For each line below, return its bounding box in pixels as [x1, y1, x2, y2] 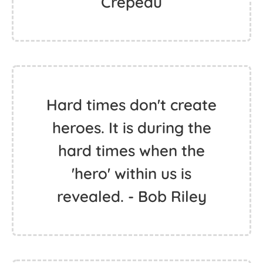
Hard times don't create [46, 95, 217, 114]
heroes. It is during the [52, 118, 211, 137]
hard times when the [58, 141, 205, 160]
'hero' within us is [72, 164, 191, 183]
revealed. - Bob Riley [56, 187, 207, 206]
